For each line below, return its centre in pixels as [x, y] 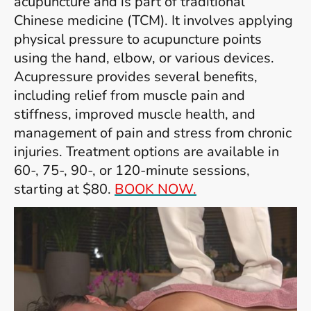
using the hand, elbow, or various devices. [144, 58]
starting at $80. [64, 190]
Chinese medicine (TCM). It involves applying [153, 21]
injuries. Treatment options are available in [146, 152]
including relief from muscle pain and [129, 96]
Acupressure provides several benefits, [136, 77]
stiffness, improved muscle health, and [135, 115]
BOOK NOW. [155, 190]
